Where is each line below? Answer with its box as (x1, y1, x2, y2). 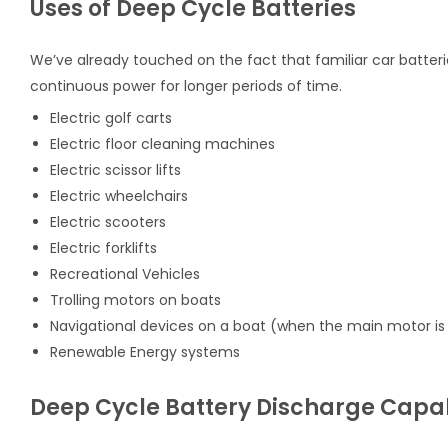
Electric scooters (50, 211, 166, 232)
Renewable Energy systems (50, 341, 240, 362)
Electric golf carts (50, 107, 172, 128)
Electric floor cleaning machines (50, 133, 275, 154)
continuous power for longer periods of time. (30, 75, 342, 96)
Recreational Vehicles (50, 263, 200, 284)
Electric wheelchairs (50, 185, 188, 206)
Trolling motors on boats (50, 289, 221, 310)
